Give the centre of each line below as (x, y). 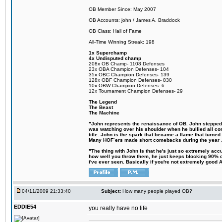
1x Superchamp (108, 53)
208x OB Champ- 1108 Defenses (127, 64)
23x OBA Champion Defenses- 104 (129, 69)
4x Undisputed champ (115, 58)
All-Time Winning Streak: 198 (122, 42)
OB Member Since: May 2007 (122, 9)
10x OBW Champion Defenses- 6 (127, 85)
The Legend (103, 102)
